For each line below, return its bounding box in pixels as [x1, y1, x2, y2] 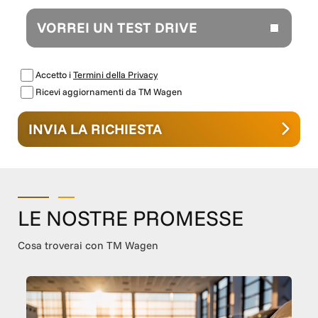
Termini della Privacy [73, 69, 158, 81]
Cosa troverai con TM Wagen [18, 238, 158, 252]
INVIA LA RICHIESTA [28, 120, 162, 138]
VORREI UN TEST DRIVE [37, 18, 197, 37]
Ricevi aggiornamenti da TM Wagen [35, 86, 182, 98]
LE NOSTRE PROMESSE [18, 204, 243, 231]
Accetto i [35, 69, 73, 81]
